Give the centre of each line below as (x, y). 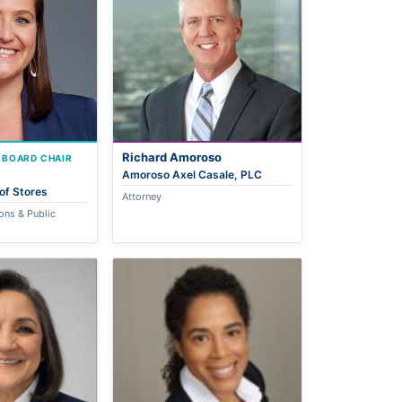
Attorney (142, 196)
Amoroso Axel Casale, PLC (192, 174)
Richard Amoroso (172, 157)
